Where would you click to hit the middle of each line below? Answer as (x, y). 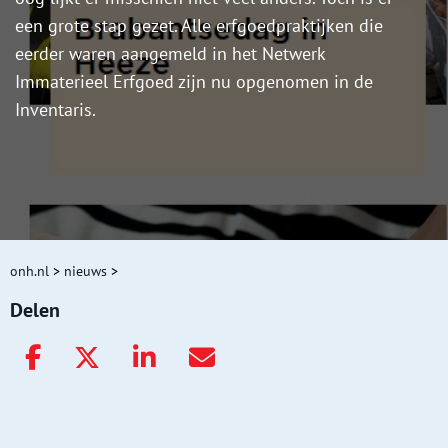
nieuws (85, 271)
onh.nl (29, 271)
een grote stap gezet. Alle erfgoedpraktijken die (199, 26)
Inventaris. (55, 110)
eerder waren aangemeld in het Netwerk (170, 54)
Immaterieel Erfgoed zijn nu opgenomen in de (194, 82)
